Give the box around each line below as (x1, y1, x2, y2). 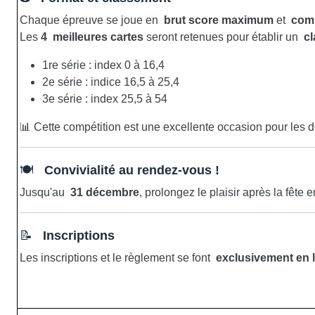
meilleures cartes (50, 30, 143, 43)
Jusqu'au (20, 186, 70, 198)
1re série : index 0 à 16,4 (42, 58, 165, 71)
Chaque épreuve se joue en (20, 13, 164, 26)
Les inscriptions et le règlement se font (20, 251, 216, 264)
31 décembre (70, 186, 139, 198)
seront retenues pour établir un (143, 30, 304, 43)
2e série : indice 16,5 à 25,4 (42, 75, 179, 88)
